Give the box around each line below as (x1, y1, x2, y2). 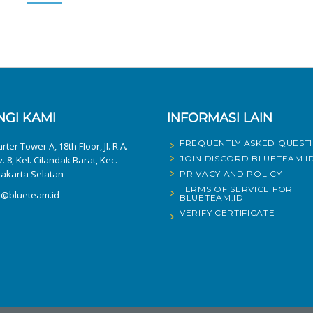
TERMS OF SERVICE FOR (180, 183, 293, 194)
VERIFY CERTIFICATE (180, 207, 275, 218)
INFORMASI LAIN (167, 110, 272, 126)
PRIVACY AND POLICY (180, 168, 282, 179)
